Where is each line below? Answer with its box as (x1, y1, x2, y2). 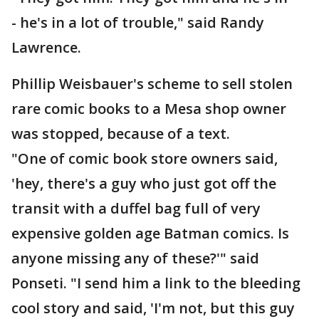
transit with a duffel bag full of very (11, 199, 261, 218)
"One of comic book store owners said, (11, 149, 278, 168)
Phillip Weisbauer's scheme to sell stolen (11, 74, 293, 93)
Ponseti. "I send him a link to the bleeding (11, 273, 300, 293)
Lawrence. (11, 38, 81, 57)
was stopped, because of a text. (11, 124, 230, 143)
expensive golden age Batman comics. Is (11, 224, 289, 243)
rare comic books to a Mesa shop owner (11, 99, 286, 118)
